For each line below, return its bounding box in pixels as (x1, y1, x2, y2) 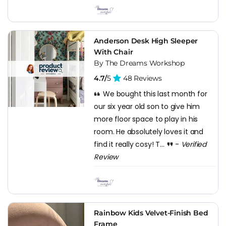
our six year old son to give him (94, 101, 200, 111)
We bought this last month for (101, 88, 207, 99)
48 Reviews (121, 73, 162, 83)
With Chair (94, 47, 133, 56)
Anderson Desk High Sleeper (94, 36, 198, 45)
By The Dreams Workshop (94, 58, 185, 68)
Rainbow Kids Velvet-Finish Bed (94, 208, 208, 217)
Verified (181, 139, 207, 149)
